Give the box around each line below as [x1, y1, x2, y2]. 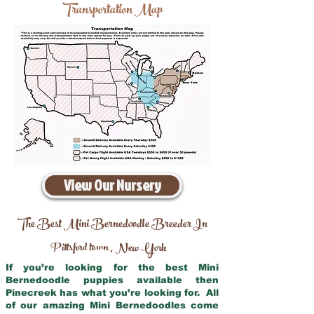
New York [116, 238, 167, 261]
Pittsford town [50, 238, 109, 259]
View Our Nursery [63, 175, 161, 196]
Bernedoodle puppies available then [6, 275, 219, 285]
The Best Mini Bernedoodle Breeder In [17, 213, 207, 237]
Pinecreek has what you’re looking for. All [6, 287, 219, 298]
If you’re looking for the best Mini [6, 262, 219, 273]
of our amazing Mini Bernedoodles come [6, 300, 219, 310]
